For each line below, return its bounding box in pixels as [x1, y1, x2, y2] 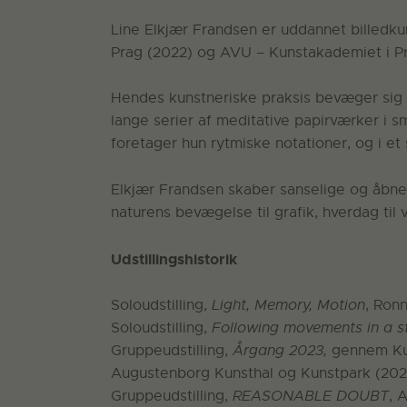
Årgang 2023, [233, 342, 332, 361]
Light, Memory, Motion [212, 296, 365, 315]
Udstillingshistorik [111, 249, 237, 269]
